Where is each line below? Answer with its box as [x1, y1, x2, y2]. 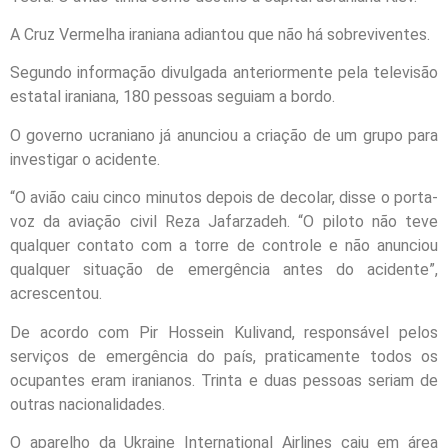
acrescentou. [10, 284, 102, 304]
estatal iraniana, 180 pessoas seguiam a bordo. [10, 87, 335, 107]
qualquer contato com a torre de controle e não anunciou [10, 236, 438, 256]
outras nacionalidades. [10, 394, 165, 414]
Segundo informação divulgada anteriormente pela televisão [10, 63, 438, 83]
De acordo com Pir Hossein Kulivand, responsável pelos [10, 322, 438, 342]
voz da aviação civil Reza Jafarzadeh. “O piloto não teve [10, 212, 438, 232]
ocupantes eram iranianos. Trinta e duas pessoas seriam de [10, 370, 438, 390]
